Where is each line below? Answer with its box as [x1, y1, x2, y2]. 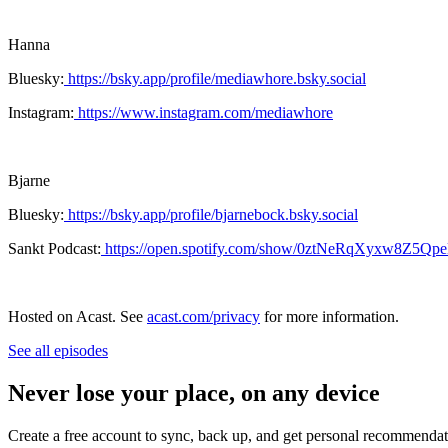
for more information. [260, 308, 399, 326]
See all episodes [8, 342, 108, 360]
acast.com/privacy [147, 308, 260, 326]
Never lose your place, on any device [8, 380, 380, 407]
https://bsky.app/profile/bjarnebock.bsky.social [64, 206, 358, 224]
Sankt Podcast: [8, 240, 101, 258]
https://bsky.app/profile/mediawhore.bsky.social [64, 70, 366, 88]
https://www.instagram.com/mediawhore [74, 104, 333, 122]
